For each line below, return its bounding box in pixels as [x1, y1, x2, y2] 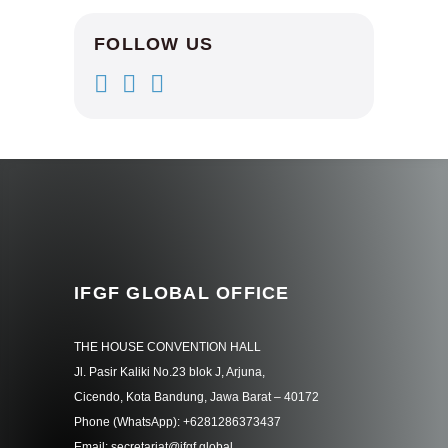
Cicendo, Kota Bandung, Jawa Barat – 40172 [74, 389, 319, 404]
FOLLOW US [94, 34, 214, 55]
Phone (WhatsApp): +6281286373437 [74, 414, 281, 429]
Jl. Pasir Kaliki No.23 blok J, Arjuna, [74, 364, 265, 379]
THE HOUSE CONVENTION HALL [74, 339, 261, 354]
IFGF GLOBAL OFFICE [74, 282, 290, 303]
